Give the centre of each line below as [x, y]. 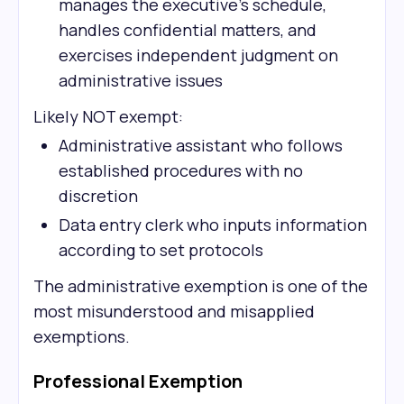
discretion [98, 196]
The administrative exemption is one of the [201, 286]
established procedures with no [181, 170]
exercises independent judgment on [198, 55]
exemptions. [82, 336]
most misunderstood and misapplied [174, 311]
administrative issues [141, 80]
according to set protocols [161, 250]
